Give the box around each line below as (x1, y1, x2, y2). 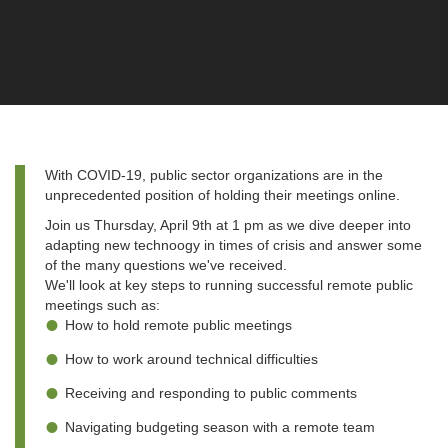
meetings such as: (45, 297, 160, 313)
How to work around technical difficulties (65, 351, 318, 367)
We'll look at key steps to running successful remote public (45, 277, 413, 293)
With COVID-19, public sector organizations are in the (45, 167, 383, 183)
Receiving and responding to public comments (65, 385, 357, 401)
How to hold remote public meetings (65, 317, 292, 333)
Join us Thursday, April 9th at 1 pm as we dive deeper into (45, 217, 411, 233)
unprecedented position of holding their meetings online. (45, 187, 400, 203)
